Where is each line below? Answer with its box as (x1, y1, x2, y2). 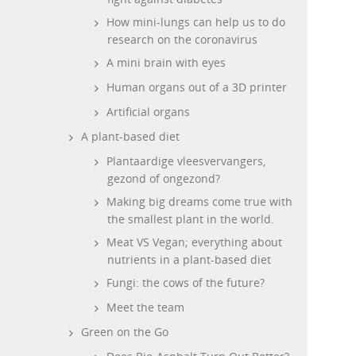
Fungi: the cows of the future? (106, 275, 265, 290)
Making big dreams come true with (106, 194, 292, 209)
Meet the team (106, 300, 184, 315)
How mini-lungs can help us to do (106, 14, 285, 29)
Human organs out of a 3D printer (106, 79, 287, 95)
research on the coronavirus (107, 32, 257, 47)
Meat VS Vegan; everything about (106, 234, 282, 250)
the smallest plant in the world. (107, 211, 274, 226)
